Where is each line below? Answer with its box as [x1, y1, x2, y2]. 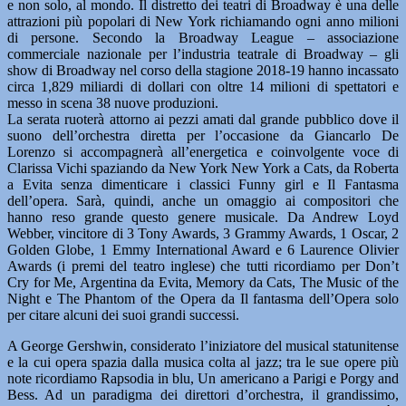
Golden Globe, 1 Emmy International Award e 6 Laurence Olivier [7, 242, 399, 257]
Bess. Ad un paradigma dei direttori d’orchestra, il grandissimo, [7, 387, 399, 402]
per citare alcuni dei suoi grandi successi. [7, 307, 239, 323]
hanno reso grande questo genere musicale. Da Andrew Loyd [7, 209, 399, 225]
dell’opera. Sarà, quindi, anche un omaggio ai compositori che [7, 193, 399, 208]
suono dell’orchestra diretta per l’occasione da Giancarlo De [7, 128, 399, 143]
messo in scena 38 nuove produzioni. [7, 95, 218, 111]
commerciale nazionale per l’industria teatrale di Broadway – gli [7, 46, 399, 62]
